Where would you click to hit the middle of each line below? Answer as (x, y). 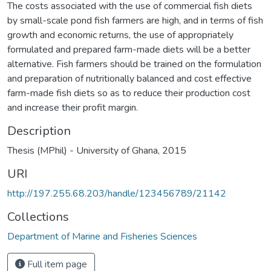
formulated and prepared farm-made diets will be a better (129, 49)
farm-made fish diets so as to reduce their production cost (129, 93)
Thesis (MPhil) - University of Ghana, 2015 (97, 150)
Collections (38, 217)
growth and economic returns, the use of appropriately (120, 35)
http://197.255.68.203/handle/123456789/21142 (117, 193)
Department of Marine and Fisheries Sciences (102, 236)
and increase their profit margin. (73, 107)
